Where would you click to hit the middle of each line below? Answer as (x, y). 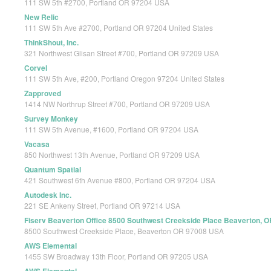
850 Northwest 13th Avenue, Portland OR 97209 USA (112, 155)
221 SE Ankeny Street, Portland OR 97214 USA (102, 206)
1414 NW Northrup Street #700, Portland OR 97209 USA (117, 104)
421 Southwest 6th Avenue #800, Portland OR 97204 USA (120, 180)
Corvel (36, 68)
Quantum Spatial (53, 170)
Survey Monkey (51, 119)
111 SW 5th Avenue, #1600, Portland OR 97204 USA (111, 129)
